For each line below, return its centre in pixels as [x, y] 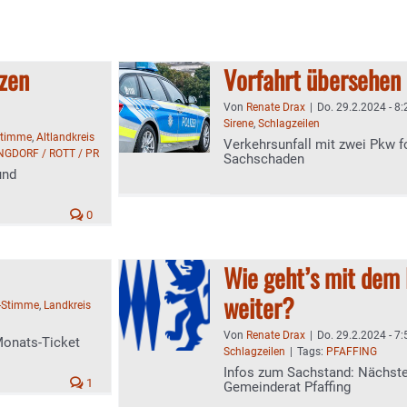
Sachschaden [264, 159]
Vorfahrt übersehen [312, 79]
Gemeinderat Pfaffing [287, 387]
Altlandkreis [65, 137]
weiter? [259, 308]
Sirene [238, 124]
